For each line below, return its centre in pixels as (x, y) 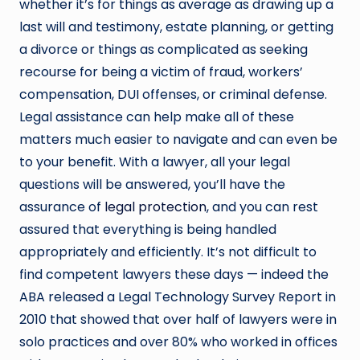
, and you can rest (262, 207)
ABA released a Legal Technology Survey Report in (178, 297)
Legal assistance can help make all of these (157, 117)
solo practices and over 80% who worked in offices (178, 342)
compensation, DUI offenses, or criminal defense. (173, 94)
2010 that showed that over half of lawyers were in (178, 319)
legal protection (155, 207)
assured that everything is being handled (148, 229)
